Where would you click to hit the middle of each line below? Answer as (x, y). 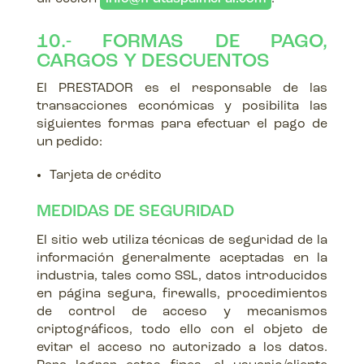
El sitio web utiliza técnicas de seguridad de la (182, 240)
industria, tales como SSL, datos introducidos (182, 276)
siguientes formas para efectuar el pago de (182, 124)
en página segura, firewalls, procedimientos (182, 294)
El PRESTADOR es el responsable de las (182, 89)
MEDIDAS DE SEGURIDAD (135, 212)
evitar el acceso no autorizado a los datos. (182, 348)
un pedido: (69, 142)
